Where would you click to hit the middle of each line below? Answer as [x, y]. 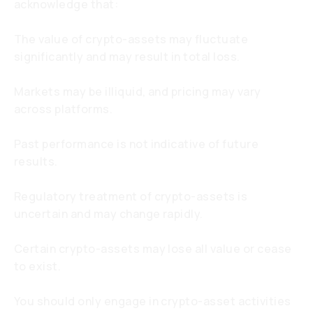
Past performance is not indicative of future [137, 144]
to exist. [38, 266]
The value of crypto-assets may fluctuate [131, 39]
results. [36, 161]
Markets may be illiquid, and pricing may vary [138, 92]
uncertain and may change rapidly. [109, 214]
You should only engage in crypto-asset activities [153, 301]
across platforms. [64, 109]
